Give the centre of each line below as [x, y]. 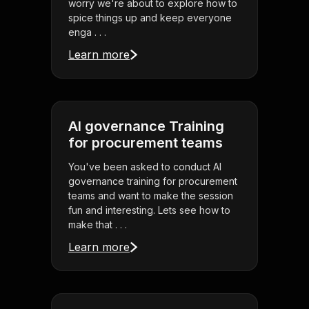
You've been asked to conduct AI [145, 167]
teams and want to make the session [151, 196]
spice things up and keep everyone [150, 18]
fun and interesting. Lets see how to [149, 210]
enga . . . [87, 32]
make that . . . [98, 225]
